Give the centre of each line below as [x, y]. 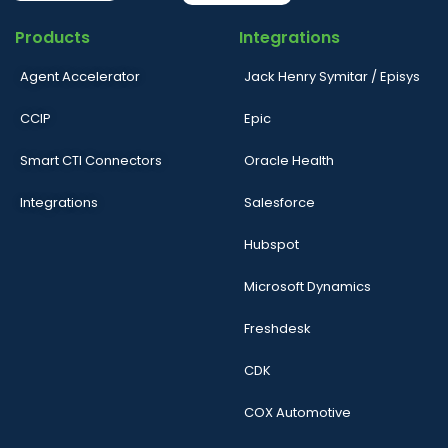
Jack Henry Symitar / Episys [332, 77]
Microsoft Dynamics [307, 287]
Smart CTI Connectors [91, 161]
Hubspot [271, 245]
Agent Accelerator [80, 77]
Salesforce [279, 203]
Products [52, 38]
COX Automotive [297, 413]
